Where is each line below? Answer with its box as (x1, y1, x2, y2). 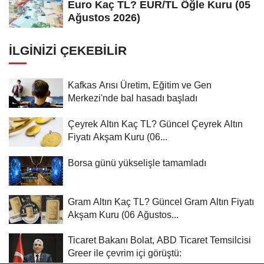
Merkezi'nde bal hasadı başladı (68, 92, 197, 103)
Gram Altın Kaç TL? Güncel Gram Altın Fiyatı (68, 196, 254, 207)
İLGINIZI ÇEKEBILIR (9, 43, 127, 57)
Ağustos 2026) (68, 12, 140, 24)
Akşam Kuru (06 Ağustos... (68, 209, 179, 220)
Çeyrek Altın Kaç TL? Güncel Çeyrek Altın (68, 118, 243, 129)
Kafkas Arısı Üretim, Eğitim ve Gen (68, 79, 212, 90)
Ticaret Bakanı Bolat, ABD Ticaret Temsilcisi (68, 235, 251, 246)
